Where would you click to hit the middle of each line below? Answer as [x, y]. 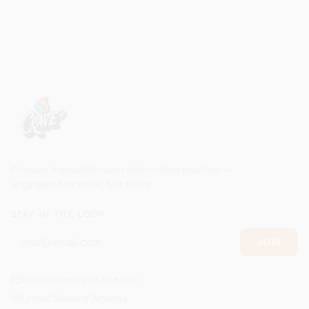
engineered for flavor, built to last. [82, 185]
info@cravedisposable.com [81, 279]
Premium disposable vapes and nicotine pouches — [121, 169]
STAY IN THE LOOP [58, 214]
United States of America [75, 298]
